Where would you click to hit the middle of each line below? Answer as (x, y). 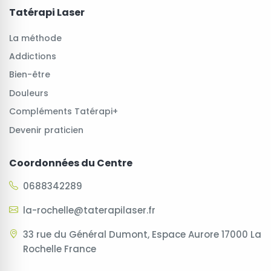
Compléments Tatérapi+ (64, 112)
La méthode (35, 38)
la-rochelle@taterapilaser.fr (89, 210)
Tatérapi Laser (47, 12)
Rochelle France (60, 249)
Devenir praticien (46, 130)
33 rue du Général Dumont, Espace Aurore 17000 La (142, 234)
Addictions (33, 56)
